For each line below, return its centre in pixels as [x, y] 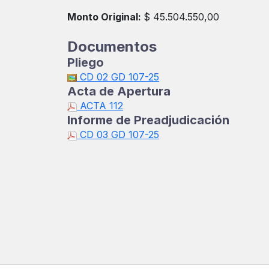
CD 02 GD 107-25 [118, 77]
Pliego [86, 62]
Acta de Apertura [119, 91]
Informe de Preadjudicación [148, 120]
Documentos [112, 47]
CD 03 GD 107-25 [118, 134]
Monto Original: [105, 17]
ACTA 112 [100, 106]
